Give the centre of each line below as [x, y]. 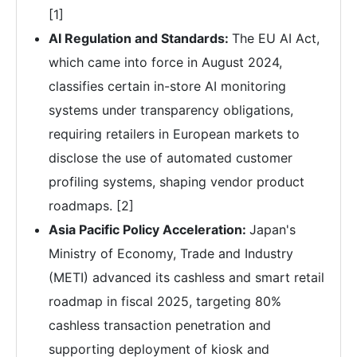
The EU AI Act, [276, 38]
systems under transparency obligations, [171, 110]
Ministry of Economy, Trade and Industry [171, 253]
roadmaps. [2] [91, 205]
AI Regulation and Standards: [140, 38]
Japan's [273, 229]
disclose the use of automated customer [171, 157]
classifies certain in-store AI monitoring [167, 86]
